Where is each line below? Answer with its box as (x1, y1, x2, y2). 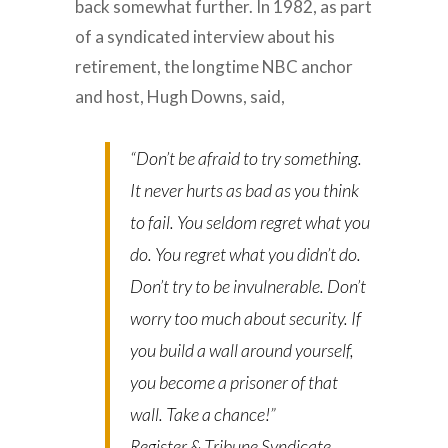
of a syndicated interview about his (75, 26, 336, 48)
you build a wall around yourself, (130, 339, 355, 362)
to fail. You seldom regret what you (130, 211, 371, 234)
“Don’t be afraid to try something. (130, 147, 363, 170)
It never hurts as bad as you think (130, 179, 360, 202)
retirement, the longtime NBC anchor (75, 56, 354, 78)
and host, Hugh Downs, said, (75, 86, 286, 108)
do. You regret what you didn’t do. (130, 243, 362, 266)
